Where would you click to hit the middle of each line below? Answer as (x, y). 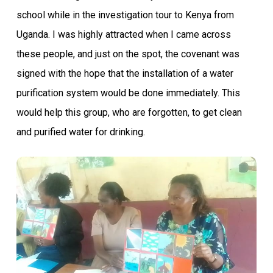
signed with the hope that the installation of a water (125, 73)
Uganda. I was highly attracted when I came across (123, 34)
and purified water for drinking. (80, 132)
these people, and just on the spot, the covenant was (128, 54)
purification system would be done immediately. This (128, 93)
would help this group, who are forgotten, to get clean (129, 112)
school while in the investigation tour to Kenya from (125, 15)
